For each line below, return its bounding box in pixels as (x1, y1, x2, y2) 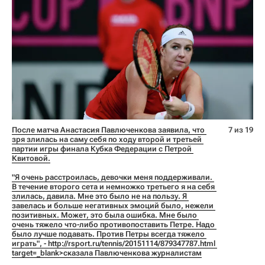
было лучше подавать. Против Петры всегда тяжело (12, 229, 205, 238)
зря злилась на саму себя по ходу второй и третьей (12, 134, 202, 144)
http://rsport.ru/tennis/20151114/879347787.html (48, 238, 215, 248)
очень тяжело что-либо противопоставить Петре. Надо (12, 219, 215, 229)
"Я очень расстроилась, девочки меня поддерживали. (12, 172, 212, 182)
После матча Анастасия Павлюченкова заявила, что (12, 125, 205, 134)
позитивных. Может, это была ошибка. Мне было (12, 210, 197, 219)
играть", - (12, 238, 48, 248)
